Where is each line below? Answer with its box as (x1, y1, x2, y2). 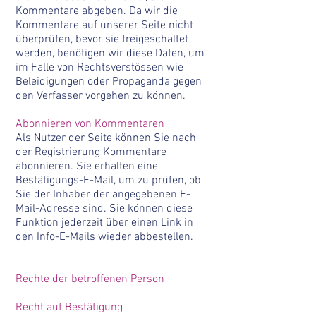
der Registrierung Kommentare (16, 145, 166, 159)
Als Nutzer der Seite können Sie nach (16, 131, 196, 145)
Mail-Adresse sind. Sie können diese (16, 202, 193, 216)
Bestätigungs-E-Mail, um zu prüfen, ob (16, 174, 201, 188)
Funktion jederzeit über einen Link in (16, 216, 193, 230)
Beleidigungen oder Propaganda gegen (16, 75, 202, 89)
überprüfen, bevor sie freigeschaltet (16, 32, 188, 47)
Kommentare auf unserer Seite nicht (16, 18, 193, 32)
